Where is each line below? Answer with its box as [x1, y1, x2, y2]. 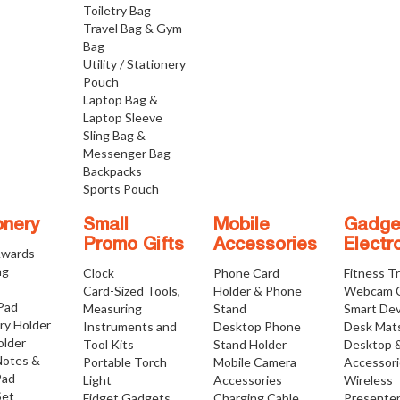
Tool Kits [82, 337, 134, 353]
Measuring [82, 301, 142, 317]
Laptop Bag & [82, 92, 158, 108]
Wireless [344, 372, 394, 388]
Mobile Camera [212, 354, 296, 371]
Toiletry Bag [82, 3, 151, 19]
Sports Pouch [82, 181, 159, 197]
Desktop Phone [212, 319, 301, 335]
